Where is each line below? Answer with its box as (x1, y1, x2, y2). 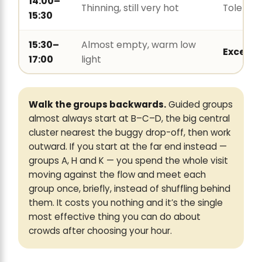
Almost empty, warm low (81, 37, 196, 51)
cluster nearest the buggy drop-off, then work (29, 126, 230, 139)
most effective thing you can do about (29, 211, 201, 223)
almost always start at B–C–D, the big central (29, 112, 230, 125)
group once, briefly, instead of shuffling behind (29, 182, 230, 195)
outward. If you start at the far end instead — (29, 140, 227, 153)
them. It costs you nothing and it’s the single (29, 196, 223, 209)
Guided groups (166, 98, 233, 111)
